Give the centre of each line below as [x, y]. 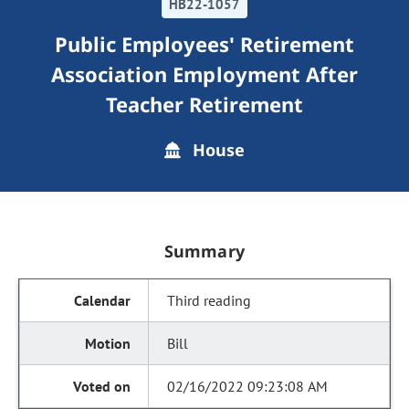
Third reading [210, 300]
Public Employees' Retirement [204, 44]
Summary [204, 251]
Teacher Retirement [204, 104]
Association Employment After [204, 74]
